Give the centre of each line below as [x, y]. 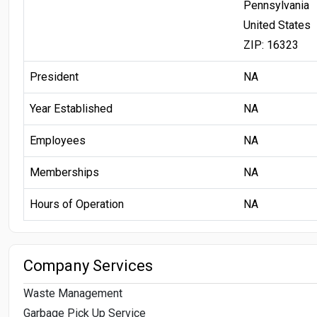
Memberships [64, 172]
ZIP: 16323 [271, 45]
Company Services [88, 265]
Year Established [71, 108]
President [54, 76]
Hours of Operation [77, 204]
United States [277, 25]
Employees [58, 140]
